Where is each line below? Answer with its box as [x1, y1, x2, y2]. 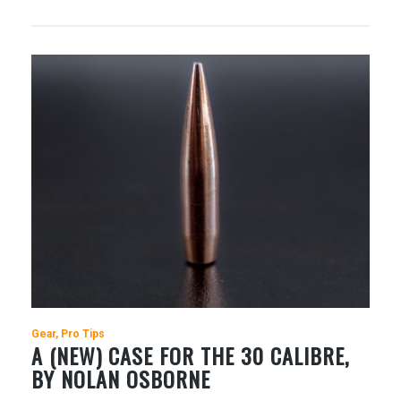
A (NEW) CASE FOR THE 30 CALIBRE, [31, 338, 349, 371]
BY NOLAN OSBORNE [31, 362, 210, 395]
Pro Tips [61, 327, 105, 340]
